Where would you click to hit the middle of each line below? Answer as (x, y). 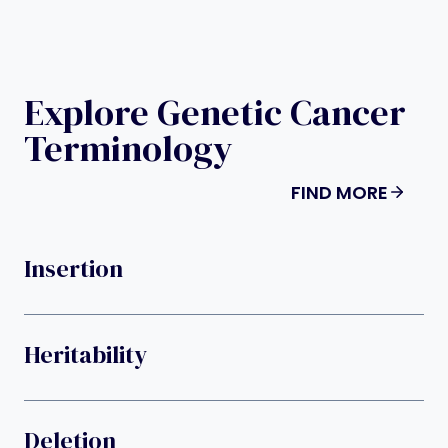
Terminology (128, 148)
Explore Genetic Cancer (215, 112)
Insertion (73, 269)
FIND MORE (339, 192)
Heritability (85, 355)
